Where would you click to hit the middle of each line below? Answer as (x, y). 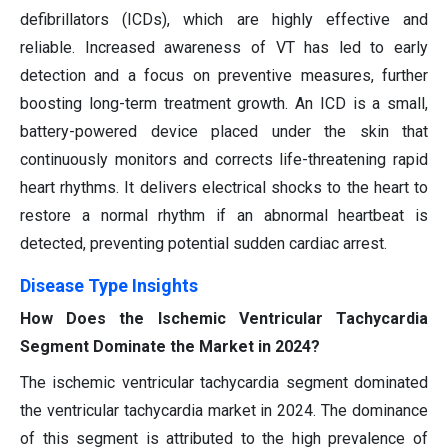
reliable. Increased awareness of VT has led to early (224, 48)
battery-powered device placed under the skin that (224, 132)
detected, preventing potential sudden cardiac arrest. (203, 244)
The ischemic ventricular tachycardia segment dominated (224, 383)
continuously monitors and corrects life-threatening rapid (224, 160)
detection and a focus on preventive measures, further (224, 76)
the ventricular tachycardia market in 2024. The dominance (224, 411)
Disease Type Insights (109, 286)
